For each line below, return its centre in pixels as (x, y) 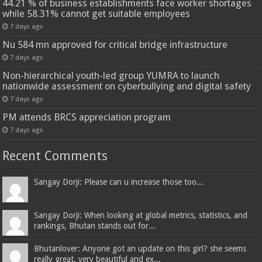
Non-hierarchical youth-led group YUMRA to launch (111, 75)
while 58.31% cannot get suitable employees (96, 13)
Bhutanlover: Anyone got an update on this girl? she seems (140, 248)
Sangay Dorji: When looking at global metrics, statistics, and (141, 215)
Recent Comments (55, 156)
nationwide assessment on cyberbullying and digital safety (127, 86)
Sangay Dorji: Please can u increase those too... (119, 182)
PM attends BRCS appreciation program (87, 117)
